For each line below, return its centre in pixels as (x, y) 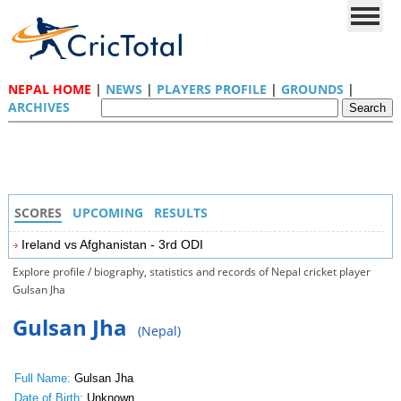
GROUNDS (312, 89)
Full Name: (42, 379)
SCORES (38, 213)
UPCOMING (107, 213)
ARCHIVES (38, 107)
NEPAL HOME (49, 89)
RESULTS (180, 213)
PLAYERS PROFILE (211, 89)
